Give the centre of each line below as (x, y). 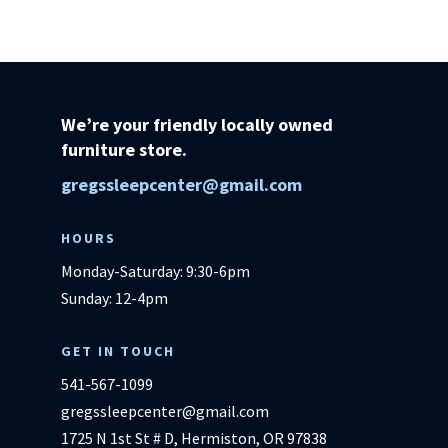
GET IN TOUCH (117, 351)
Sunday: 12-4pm (114, 298)
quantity (68, 71)
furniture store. (123, 149)
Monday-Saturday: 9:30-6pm (155, 271)
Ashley (61, 17)
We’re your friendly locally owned (196, 124)
